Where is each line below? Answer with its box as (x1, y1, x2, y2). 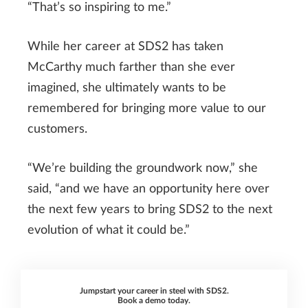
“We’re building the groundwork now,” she (27, 162, 258, 175)
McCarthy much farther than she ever (27, 60, 235, 74)
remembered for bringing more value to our (27, 102, 266, 115)
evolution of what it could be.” (27, 223, 190, 236)
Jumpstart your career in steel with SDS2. (79, 286, 229, 295)
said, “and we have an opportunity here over (27, 182, 269, 195)
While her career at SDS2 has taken (27, 40, 223, 53)
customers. (27, 122, 87, 135)
